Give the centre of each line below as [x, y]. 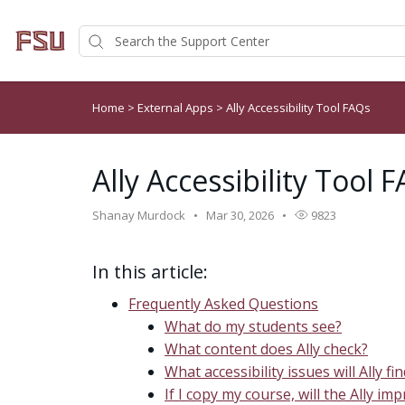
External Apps [177, 108]
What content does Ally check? [266, 349]
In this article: [150, 272]
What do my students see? [253, 326]
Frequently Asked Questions [223, 304]
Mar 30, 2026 [240, 215]
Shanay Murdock [139, 215]
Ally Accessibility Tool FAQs [298, 108]
